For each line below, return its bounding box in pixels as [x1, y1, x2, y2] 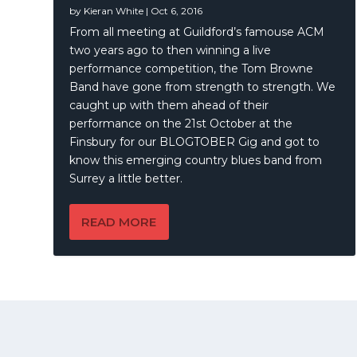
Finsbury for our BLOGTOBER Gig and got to [69, 134, 320, 149]
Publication [169, 317, 235, 332]
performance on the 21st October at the [69, 116, 293, 131]
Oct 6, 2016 [151, 4, 203, 17]
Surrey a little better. [69, 171, 183, 186]
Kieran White [84, 4, 144, 17]
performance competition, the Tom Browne [69, 61, 314, 76]
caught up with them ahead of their [69, 97, 269, 112]
